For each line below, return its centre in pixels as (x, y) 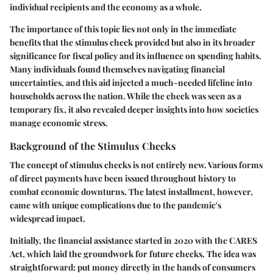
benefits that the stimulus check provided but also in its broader (133, 42)
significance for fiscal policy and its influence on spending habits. (136, 56)
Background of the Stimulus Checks (93, 146)
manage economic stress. (59, 123)
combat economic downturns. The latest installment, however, (131, 192)
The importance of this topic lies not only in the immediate (123, 29)
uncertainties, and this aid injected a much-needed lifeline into (131, 83)
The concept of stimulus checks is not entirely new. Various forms (136, 165)
